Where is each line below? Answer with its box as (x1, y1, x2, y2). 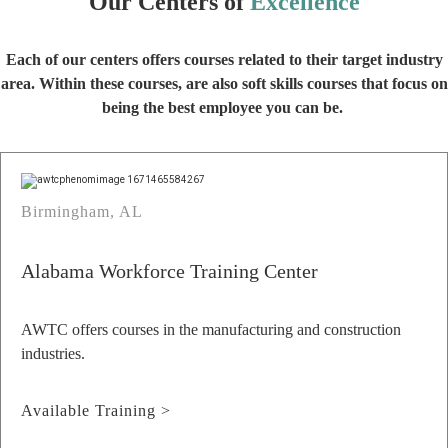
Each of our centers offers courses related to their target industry (5, 51, 443, 68)
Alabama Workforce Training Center (21, 260, 318, 282)
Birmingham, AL (21, 203, 143, 220)
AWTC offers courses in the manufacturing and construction (21, 321, 401, 338)
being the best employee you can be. (101, 99, 347, 116)
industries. (21, 345, 85, 362)
